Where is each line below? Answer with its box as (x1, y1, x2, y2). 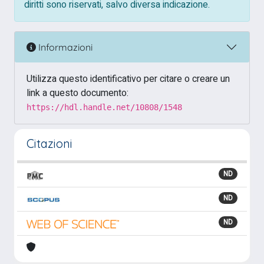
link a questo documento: (27, 86, 128, 100)
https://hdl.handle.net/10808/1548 (27, 103, 182, 112)
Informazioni (36, 41, 93, 53)
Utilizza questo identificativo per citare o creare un (27, 72, 230, 86)
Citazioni (27, 136, 72, 151)
